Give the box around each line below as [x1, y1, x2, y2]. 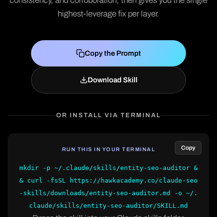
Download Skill [87, 76, 138, 84]
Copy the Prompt [85, 49, 141, 57]
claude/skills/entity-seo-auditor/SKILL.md [29, 202, 188, 209]
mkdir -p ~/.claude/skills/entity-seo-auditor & [19, 164, 198, 171]
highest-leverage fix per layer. [58, 9, 159, 18]
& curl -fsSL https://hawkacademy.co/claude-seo [19, 177, 198, 184]
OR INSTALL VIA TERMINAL [56, 112, 161, 119]
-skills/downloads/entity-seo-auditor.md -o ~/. [19, 189, 198, 197]
